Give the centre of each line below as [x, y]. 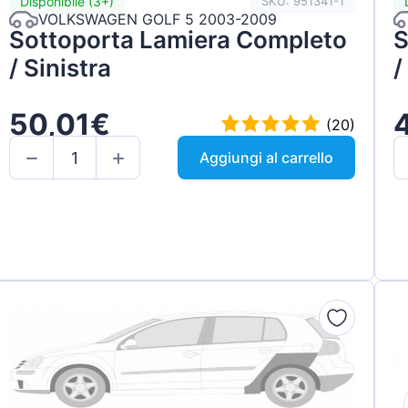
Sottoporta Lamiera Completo [178, 39]
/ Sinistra [61, 67]
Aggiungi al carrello [266, 158]
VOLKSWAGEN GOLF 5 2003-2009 [158, 20]
